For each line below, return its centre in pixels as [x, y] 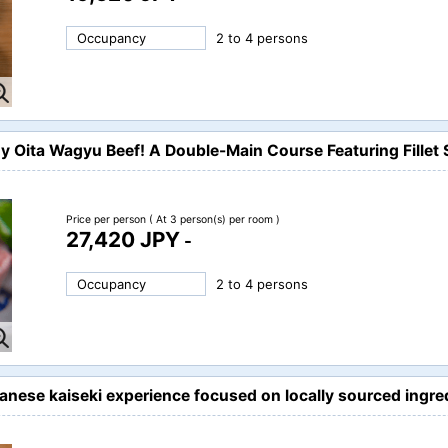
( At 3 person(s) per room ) [214, 219]
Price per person [107, 219]
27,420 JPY [123, 239]
